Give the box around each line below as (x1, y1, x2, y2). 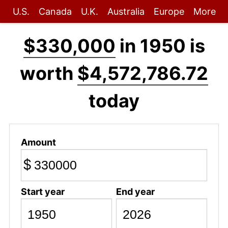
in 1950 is (115, 35, 205, 57)
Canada (38, 6, 72, 17)
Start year (20, 186, 65, 197)
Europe (153, 6, 184, 17)
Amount (20, 136, 56, 148)
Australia (107, 6, 145, 17)
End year (116, 186, 155, 197)
